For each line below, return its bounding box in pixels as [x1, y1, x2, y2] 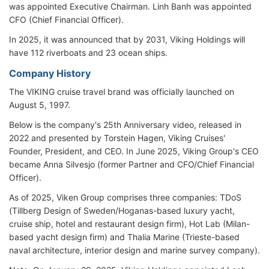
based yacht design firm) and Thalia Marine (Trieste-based [9, 232, 240, 242]
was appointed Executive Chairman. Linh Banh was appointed [9, 1, 252, 11]
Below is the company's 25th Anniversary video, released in [9, 119, 241, 130]
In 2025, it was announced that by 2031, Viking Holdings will [9, 34, 245, 44]
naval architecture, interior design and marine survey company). [9, 245, 260, 255]
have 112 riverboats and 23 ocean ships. [9, 47, 168, 58]
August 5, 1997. [9, 100, 70, 110]
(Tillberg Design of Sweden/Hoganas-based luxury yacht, [9, 205, 235, 216]
